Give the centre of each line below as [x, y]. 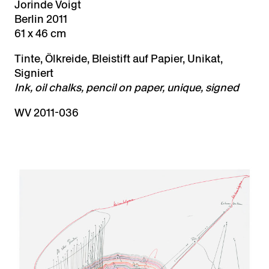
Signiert [34, 73]
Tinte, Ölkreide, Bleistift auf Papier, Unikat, [119, 59]
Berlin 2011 [41, 19]
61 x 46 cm [40, 33]
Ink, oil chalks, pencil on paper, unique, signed [127, 87]
